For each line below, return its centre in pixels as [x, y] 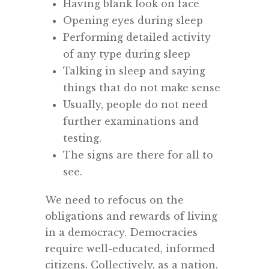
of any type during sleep [127, 54]
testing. [82, 138]
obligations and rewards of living [131, 216]
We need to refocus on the [114, 200]
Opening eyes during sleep [133, 20]
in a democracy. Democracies [121, 232]
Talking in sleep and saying [134, 71]
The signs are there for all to [138, 155]
